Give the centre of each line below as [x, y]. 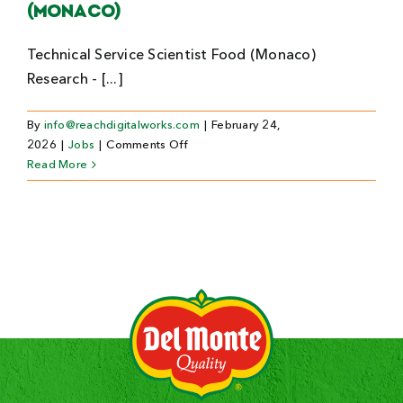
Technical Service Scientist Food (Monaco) [171, 55]
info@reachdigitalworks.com [121, 125]
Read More [58, 165]
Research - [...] [75, 80]
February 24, [246, 125]
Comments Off [148, 145]
